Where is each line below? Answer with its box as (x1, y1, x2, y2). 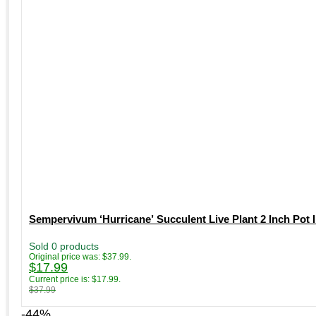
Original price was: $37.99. (29, 251, 131, 262)
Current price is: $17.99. (29, 274, 121, 284)
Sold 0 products (29, 240, 99, 252)
